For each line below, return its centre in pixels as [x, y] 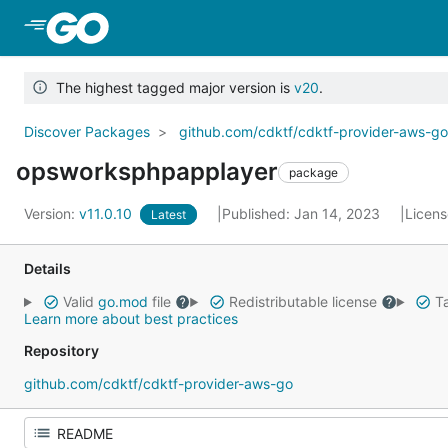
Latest [168, 214]
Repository [61, 350]
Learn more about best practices [131, 318]
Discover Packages [87, 131]
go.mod [122, 301]
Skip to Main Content [193, 27]
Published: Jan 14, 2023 [303, 213]
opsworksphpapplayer [147, 171]
